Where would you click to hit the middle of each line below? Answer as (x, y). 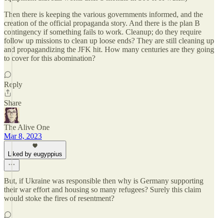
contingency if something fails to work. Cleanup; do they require (103, 32)
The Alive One (27, 127)
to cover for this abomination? (50, 58)
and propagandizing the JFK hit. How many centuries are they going (109, 49)
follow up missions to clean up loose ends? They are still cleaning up (109, 41)
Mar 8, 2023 (23, 136)
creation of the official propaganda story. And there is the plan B (102, 23)
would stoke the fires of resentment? (59, 198)
